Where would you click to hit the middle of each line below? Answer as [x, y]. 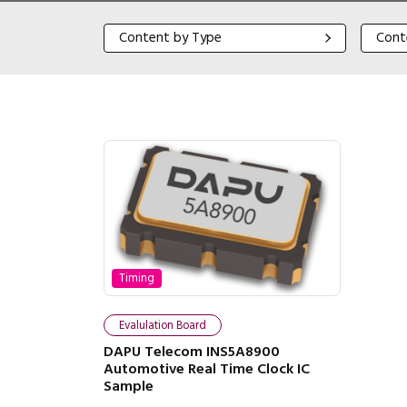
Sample [129, 386]
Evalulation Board [163, 326]
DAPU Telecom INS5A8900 [192, 351]
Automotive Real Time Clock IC [207, 368]
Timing [137, 278]
